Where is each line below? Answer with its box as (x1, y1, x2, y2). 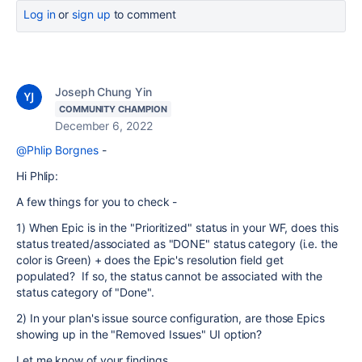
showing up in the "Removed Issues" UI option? (16, 327, 263, 341)
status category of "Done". (16, 285, 154, 299)
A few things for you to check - (16, 195, 178, 208)
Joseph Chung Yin (55, 85, 152, 99)
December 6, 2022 (55, 119, 153, 133)
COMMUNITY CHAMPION (59, 103, 167, 115)
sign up (72, 7, 111, 21)
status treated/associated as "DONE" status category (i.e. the (16, 237, 338, 250)
